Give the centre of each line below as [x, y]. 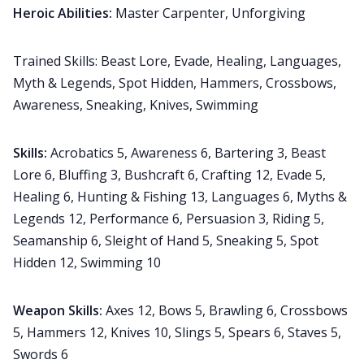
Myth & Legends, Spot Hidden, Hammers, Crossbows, [175, 83]
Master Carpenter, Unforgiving [210, 13]
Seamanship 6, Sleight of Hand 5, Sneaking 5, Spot [166, 241]
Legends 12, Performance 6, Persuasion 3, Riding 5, [169, 219]
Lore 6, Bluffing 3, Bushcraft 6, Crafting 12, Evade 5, [169, 175]
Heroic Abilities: [64, 13]
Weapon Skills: [59, 311]
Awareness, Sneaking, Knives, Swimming [136, 105]
